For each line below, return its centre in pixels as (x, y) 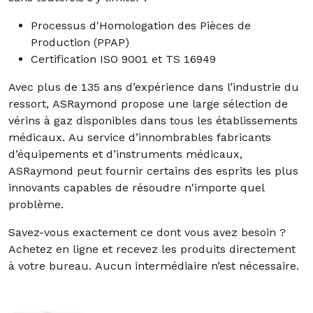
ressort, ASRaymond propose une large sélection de (148, 104)
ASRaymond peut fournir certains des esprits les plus (153, 171)
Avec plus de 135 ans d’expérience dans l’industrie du (154, 87)
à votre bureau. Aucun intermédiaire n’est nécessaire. (154, 266)
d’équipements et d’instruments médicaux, (125, 154)
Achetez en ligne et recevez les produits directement (152, 249)
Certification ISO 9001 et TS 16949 (123, 59)
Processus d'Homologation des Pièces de (141, 26)
